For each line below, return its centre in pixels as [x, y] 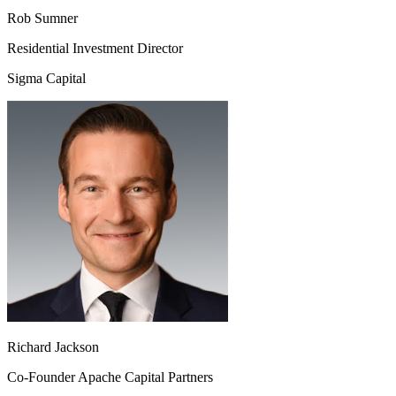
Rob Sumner [42, 18]
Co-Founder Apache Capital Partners [110, 377]
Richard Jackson [53, 346]
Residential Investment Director [95, 48]
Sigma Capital [46, 78]
